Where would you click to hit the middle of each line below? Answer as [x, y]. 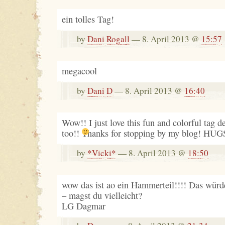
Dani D [100, 91]
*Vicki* [101, 153]
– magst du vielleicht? [102, 195]
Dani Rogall [108, 39]
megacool [79, 71]
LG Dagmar [83, 206]
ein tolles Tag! [88, 19]
